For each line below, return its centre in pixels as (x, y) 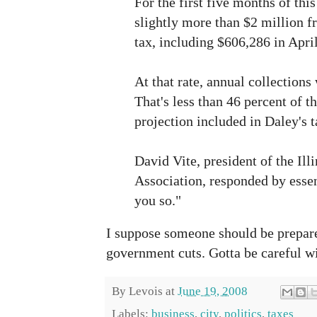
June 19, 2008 (213, 291)
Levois (146, 291)
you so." (158, 201)
